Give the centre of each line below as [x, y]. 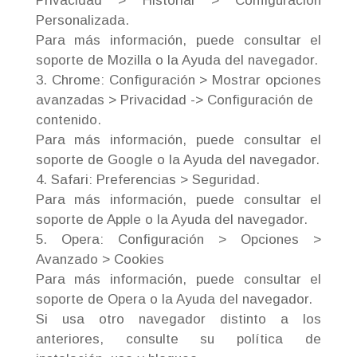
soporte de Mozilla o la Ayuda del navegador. [177, 60]
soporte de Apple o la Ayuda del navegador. [171, 220]
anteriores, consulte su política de [178, 339]
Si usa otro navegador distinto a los [178, 319]
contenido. [68, 120]
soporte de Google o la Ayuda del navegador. [177, 160]
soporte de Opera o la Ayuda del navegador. [174, 299]
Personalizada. [82, 20]
